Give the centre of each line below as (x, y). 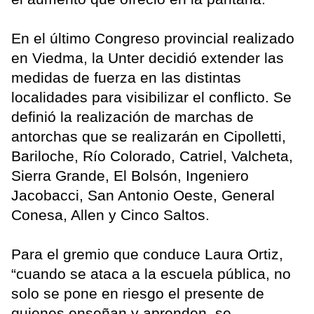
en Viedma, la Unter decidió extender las (148, 57)
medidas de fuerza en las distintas (126, 77)
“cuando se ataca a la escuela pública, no (151, 273)
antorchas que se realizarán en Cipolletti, (149, 136)
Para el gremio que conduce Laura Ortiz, (147, 254)
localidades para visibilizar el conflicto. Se (151, 97)
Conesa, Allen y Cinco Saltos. (110, 214)
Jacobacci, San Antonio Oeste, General (143, 195)
